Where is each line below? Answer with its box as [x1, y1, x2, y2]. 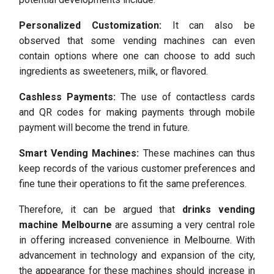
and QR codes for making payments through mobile [19, 106, 255, 118]
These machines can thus [139, 147, 255, 159]
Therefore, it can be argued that [19, 204, 183, 215]
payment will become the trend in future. [19, 122, 190, 133]
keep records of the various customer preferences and [19, 163, 255, 174]
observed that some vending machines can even [19, 35, 255, 46]
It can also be [161, 20, 255, 31]
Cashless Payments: [19, 91, 121, 103]
